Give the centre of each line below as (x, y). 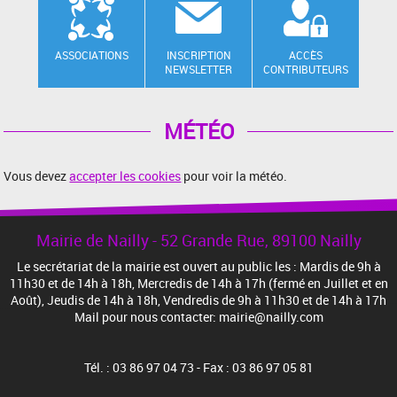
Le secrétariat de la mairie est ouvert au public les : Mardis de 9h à (198, 267)
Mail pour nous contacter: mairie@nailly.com (198, 317)
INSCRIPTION (198, 55)
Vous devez (37, 176)
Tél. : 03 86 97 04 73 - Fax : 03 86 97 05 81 (198, 368)
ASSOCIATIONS (91, 55)
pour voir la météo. (234, 176)
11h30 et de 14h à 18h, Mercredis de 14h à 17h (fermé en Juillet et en (198, 284)
